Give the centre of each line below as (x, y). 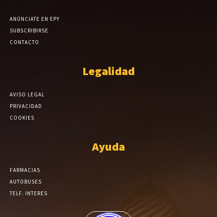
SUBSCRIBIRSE (29, 30)
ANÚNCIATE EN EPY (35, 19)
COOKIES (22, 117)
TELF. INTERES (29, 193)
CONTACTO (24, 42)
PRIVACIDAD (26, 106)
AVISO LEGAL (27, 94)
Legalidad (108, 71)
